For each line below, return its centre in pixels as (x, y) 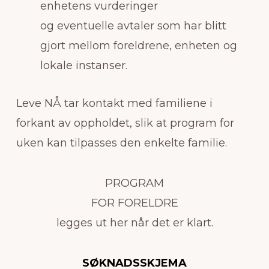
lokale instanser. (83, 65)
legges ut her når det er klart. (134, 222)
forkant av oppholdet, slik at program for (125, 123)
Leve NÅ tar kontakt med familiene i (114, 103)
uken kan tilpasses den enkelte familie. (121, 143)
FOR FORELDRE (134, 203)
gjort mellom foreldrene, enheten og (138, 45)
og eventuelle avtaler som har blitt (133, 26)
